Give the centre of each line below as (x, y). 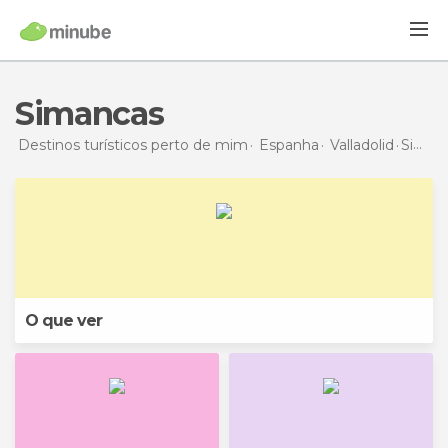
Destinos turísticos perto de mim (133, 144)
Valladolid (362, 144)
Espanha (289, 144)
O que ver (63, 320)
